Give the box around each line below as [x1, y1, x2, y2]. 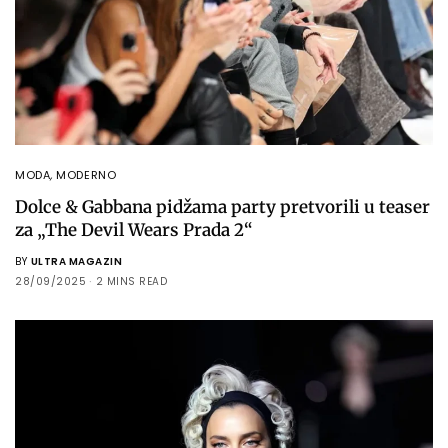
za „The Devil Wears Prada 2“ [15, 218, 253, 241]
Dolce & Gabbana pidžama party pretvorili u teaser [15, 195, 430, 218]
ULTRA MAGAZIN [30, 253, 122, 269]
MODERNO [56, 166, 117, 183]
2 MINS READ [95, 273, 167, 289]
